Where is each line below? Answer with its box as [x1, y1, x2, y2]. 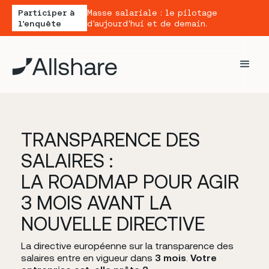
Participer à [17, 8, 74, 17]
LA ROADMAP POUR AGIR [21, 170, 239, 193]
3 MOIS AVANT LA [21, 191, 172, 214]
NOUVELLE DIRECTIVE [21, 212, 205, 235]
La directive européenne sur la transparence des [21, 240, 234, 252]
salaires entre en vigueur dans [21, 252, 155, 264]
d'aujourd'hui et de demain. [86, 19, 207, 28]
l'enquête [17, 19, 61, 28]
